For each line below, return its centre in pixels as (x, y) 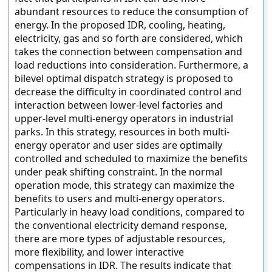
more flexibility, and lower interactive (100, 252)
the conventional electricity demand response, (121, 225)
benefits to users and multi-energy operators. (120, 199)
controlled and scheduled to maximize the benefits (131, 158)
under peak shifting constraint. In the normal (119, 172)
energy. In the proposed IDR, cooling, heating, (120, 25)
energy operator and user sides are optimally (119, 145)
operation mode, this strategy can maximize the (125, 185)
